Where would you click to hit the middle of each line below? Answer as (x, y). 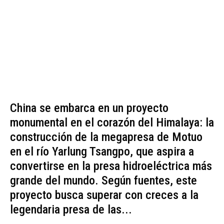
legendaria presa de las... (71, 210)
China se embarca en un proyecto (89, 108)
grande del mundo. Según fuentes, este (103, 181)
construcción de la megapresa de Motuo (106, 137)
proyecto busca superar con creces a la (104, 195)
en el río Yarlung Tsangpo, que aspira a (102, 152)
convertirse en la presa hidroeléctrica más (111, 166)
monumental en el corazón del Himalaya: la (112, 123)
